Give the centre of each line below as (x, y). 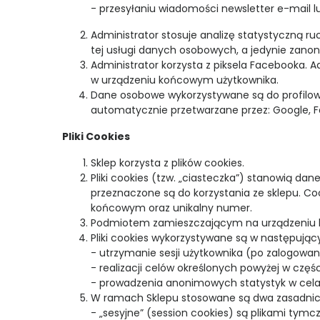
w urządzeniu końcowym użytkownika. (185, 80)
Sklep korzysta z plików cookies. (167, 163)
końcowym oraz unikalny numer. (171, 208)
